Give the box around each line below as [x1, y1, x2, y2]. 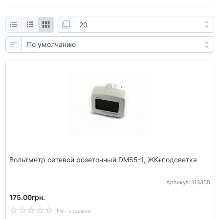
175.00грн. [9, 193, 45, 202]
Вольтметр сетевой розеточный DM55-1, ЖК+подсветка [9, 155, 197, 164]
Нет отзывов [56, 207, 91, 215]
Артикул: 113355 [166, 179, 210, 186]
